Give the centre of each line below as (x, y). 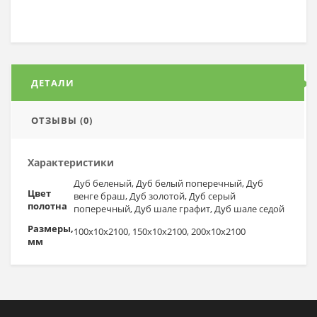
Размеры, (51, 229)
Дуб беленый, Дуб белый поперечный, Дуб (168, 183)
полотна (47, 206)
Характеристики (71, 162)
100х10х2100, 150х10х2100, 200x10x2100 (160, 231)
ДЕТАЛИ (53, 83)
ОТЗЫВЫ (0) (62, 120)
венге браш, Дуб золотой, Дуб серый (155, 196)
